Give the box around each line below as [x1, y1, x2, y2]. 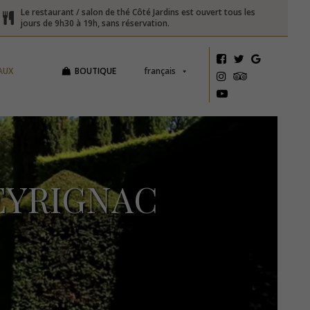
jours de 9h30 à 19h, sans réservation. [21, 17, 170, 29]
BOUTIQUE [74, 65, 116, 77]
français [143, 65, 176, 77]
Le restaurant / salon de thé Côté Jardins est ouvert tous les [21, 6, 256, 18]
